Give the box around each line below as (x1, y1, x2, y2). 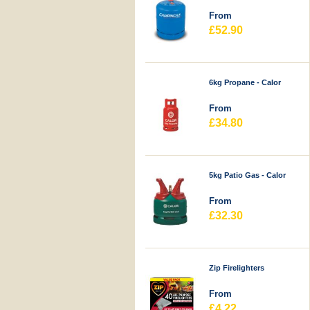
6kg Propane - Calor (209, 78, 282, 86)
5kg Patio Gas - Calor (209, 171, 286, 179)
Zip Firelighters (209, 264, 265, 272)
